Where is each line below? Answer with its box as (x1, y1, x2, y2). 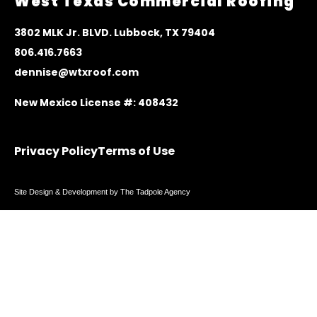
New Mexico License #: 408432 (14, 95, 178, 110)
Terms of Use (98, 143, 175, 160)
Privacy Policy (14, 143, 98, 160)
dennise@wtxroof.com (14, 65, 139, 80)
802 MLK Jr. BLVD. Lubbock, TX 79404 (21, 25, 215, 40)
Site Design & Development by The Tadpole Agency (14, 188, 190, 197)
